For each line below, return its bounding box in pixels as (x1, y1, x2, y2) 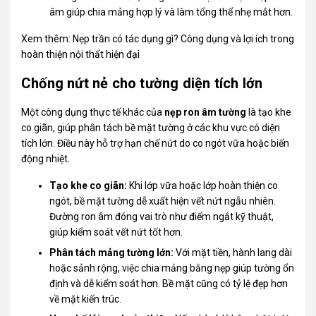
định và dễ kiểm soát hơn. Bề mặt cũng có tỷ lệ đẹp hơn (49, 277, 288, 289)
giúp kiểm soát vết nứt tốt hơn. (49, 226, 183, 238)
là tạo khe (246, 107, 292, 119)
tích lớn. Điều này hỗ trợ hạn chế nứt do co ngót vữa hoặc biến (21, 138, 290, 150)
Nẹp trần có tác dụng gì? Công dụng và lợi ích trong (73, 33, 295, 45)
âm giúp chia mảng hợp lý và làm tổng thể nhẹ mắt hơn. (49, 6, 293, 18)
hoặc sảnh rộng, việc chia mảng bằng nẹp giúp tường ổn (49, 262, 295, 274)
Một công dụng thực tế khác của (21, 107, 165, 119)
